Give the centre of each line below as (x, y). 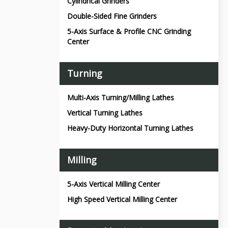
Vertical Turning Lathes (105, 113)
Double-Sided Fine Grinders (112, 16)
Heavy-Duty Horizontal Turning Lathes (130, 128)
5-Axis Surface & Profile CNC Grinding (129, 31)
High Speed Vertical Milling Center (122, 199)
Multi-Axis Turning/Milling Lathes (121, 97)
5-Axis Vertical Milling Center (113, 184)
